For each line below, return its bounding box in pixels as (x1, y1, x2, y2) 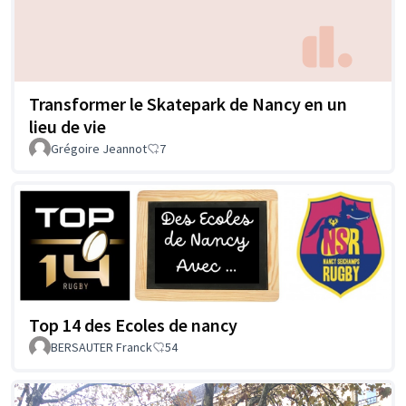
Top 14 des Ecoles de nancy (29, 314, 237, 337)
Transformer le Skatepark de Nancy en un (29, 92, 347, 116)
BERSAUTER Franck (51, 339, 152, 356)
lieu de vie (29, 115, 106, 139)
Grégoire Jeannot (51, 140, 147, 158)
